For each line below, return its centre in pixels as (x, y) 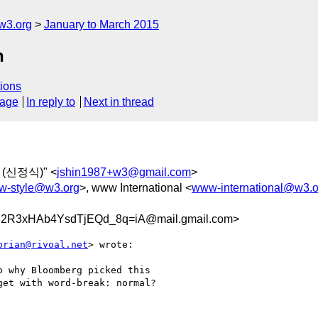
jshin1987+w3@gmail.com (124, 172)
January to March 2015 (102, 24)
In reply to (51, 102)
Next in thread (119, 102)
